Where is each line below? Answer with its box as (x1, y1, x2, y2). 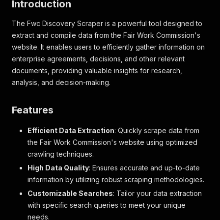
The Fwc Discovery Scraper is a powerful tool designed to (12, 19, 202, 27)
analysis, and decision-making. (12, 78, 110, 86)
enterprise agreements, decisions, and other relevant (12, 55, 185, 63)
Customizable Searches (27, 189, 113, 197)
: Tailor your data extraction (113, 189, 202, 197)
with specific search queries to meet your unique (27, 201, 186, 209)
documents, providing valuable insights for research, (12, 66, 182, 75)
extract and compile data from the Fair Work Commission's (12, 31, 200, 39)
